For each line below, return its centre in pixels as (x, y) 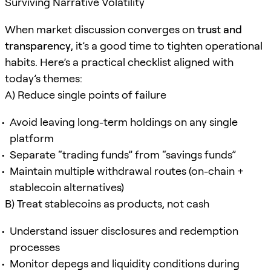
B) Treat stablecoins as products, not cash (107, 203)
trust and (220, 29)
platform (32, 138)
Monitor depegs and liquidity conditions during (125, 263)
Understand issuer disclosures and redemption (124, 230)
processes (35, 247)
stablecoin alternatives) (67, 187)
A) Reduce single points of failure (86, 94)
